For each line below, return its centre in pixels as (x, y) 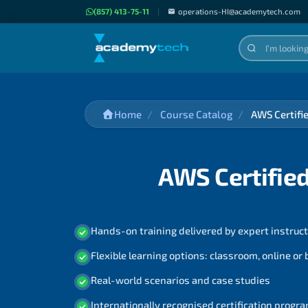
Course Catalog (197, 114)
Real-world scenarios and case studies (181, 280)
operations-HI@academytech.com (239, 11)
